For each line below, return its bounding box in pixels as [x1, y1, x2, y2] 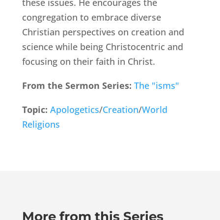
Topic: [22, 103, 50, 115]
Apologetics [50, 103, 99, 115]
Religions [22, 118, 60, 130]
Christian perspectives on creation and [22, 26, 184, 38]
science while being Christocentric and [22, 40, 183, 53]
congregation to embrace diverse [22, 11, 161, 23]
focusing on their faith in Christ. [22, 55, 155, 67]
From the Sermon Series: [22, 79, 132, 91]
